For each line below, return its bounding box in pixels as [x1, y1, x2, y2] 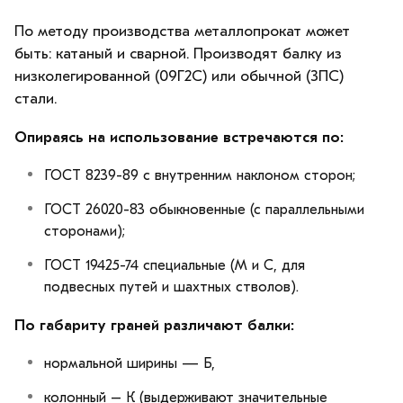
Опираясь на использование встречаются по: [14, 128, 344, 146]
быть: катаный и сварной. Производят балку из [14, 44, 342, 62]
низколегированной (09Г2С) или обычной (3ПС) [14, 67, 344, 85]
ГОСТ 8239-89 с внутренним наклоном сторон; [44, 166, 355, 184]
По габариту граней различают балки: [14, 316, 294, 334]
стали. [14, 89, 57, 107]
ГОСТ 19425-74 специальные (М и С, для [44, 256, 305, 273]
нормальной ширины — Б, [44, 354, 215, 372]
